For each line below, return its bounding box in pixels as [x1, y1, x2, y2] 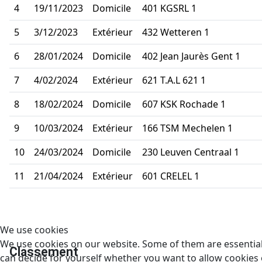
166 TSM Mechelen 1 [142, 121, 233, 135]
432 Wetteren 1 [142, 25, 209, 39]
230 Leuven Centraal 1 [142, 145, 239, 158]
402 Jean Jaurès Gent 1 [142, 49, 240, 63]
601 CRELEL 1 [142, 169, 199, 182]
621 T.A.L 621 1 [142, 73, 206, 87]
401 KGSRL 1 [142, 1, 196, 15]
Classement [9, 244, 78, 259]
